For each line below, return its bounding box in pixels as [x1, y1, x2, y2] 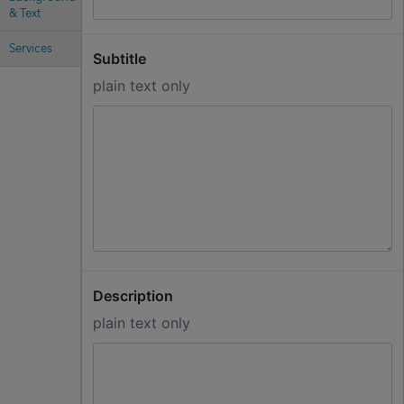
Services [9, 38, 52, 58]
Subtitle [92, 49, 146, 68]
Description [92, 286, 173, 305]
